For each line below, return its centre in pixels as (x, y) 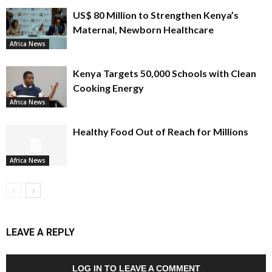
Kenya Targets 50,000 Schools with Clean (165, 73)
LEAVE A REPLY (40, 232)
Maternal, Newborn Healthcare (143, 29)
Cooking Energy (108, 87)
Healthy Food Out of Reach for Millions (161, 131)
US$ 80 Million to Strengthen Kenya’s (156, 15)
